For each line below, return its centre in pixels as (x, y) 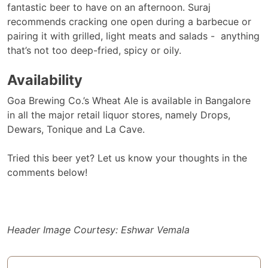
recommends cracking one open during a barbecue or (129, 21)
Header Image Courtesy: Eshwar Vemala (98, 229)
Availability (45, 80)
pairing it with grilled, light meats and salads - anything (133, 36)
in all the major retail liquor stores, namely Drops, (119, 115)
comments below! (47, 172)
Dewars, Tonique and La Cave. (76, 129)
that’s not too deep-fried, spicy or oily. (94, 50)
